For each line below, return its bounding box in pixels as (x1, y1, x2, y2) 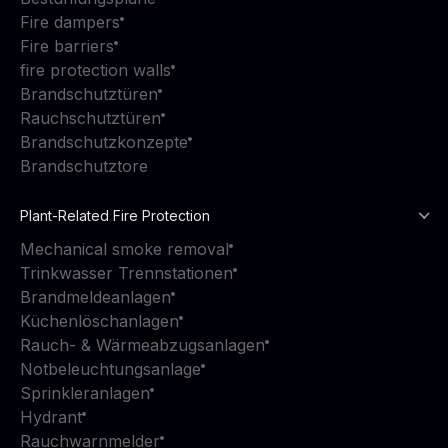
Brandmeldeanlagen (20, 287, 171, 307)
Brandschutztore (20, 156, 148, 176)
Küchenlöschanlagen (20, 311, 179, 331)
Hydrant (20, 407, 82, 427)
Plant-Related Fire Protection (20, 207, 210, 224)
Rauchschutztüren (20, 108, 161, 128)
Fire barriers (20, 36, 114, 56)
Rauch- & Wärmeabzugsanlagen (20, 335, 265, 355)
